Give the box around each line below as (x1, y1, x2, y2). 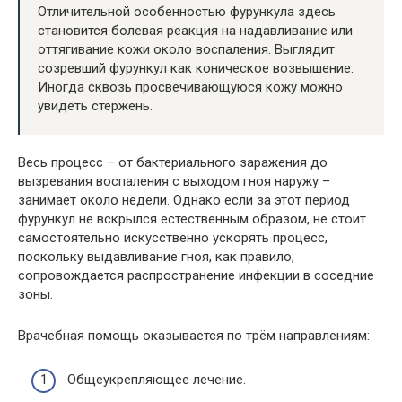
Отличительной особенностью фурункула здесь (38, 4, 336, 21)
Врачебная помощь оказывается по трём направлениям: (18, 328, 370, 345)
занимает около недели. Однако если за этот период (18, 192, 350, 209)
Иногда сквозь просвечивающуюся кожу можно (38, 79, 343, 96)
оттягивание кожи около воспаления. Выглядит (38, 41, 335, 58)
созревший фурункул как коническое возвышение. (38, 60, 354, 77)
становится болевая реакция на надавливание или (38, 22, 353, 39)
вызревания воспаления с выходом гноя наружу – (18, 173, 330, 190)
